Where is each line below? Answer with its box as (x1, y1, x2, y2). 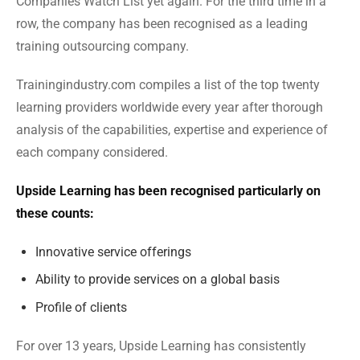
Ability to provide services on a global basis (35, 272, 280, 288)
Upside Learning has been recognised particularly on (16, 183, 321, 198)
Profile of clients (35, 299, 127, 315)
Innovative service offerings (35, 244, 191, 260)
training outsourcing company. (16, 39, 189, 54)
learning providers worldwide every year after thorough (16, 100, 323, 115)
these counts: (16, 206, 94, 221)
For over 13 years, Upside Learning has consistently (16, 337, 306, 354)
